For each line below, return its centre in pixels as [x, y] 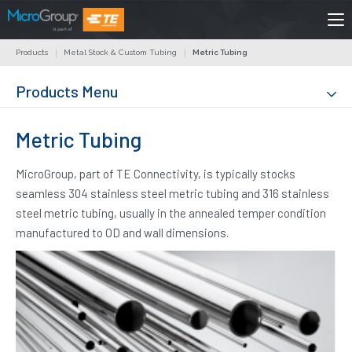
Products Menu [67, 91]
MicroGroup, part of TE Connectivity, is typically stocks [156, 174]
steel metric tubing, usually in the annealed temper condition [171, 213]
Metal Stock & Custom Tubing [120, 52]
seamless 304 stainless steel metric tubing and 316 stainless [172, 193]
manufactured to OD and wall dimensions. [122, 233]
